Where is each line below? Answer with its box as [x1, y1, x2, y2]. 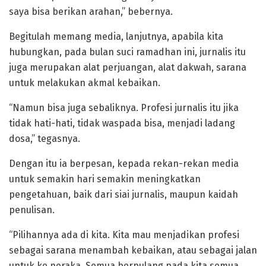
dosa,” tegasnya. [9, 132, 80, 144]
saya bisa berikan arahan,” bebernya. [9, 5, 173, 17]
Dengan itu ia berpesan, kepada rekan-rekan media [9, 157, 239, 169]
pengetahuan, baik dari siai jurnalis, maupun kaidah [9, 188, 238, 200]
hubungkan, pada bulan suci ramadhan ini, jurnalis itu [9, 46, 246, 58]
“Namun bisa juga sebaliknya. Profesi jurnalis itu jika [9, 102, 239, 113]
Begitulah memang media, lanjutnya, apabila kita [9, 30, 223, 42]
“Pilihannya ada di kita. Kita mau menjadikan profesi [9, 229, 239, 240]
